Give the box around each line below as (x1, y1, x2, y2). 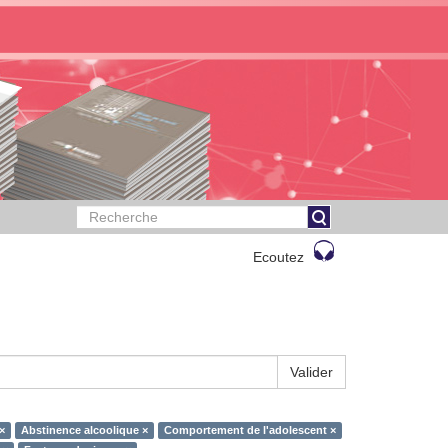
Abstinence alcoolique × (20, 424, 148, 436)
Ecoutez (253, 249, 304, 265)
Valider (289, 364, 333, 380)
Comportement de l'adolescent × (163, 424, 336, 436)
